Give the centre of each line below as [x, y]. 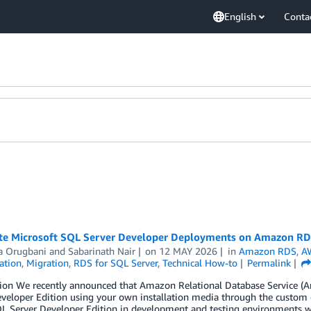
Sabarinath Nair [101, 251]
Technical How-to [200, 263]
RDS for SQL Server [115, 263]
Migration [47, 263]
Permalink [269, 263]
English [240, 16]
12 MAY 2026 [188, 251]
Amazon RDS [268, 251]
